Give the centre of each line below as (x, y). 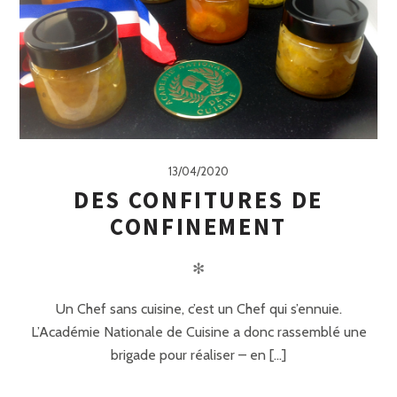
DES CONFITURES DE (198, 200)
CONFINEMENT (198, 226)
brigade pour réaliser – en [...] (198, 355)
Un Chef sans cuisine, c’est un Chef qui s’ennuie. (198, 309)
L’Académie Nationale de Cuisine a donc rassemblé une (198, 332)
